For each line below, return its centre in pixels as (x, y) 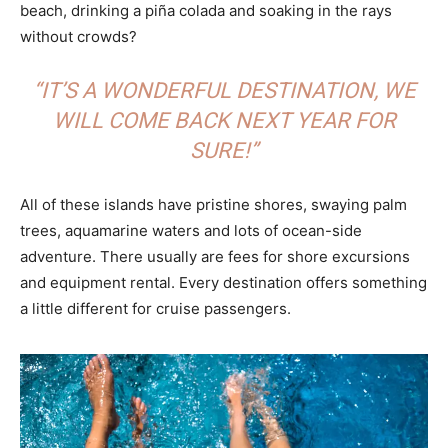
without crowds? (78, 37)
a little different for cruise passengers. (155, 309)
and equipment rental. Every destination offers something (223, 283)
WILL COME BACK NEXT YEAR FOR (224, 121)
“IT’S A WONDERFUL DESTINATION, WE (224, 91)
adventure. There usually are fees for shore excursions (215, 257)
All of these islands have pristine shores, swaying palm (213, 205)
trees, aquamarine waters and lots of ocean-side (191, 231)
